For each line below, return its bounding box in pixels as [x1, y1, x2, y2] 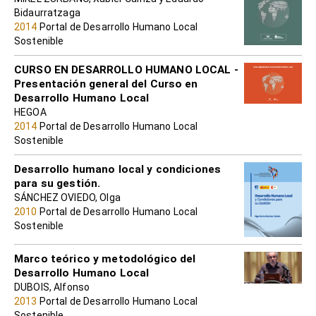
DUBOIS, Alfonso [14, 281, 90, 293]
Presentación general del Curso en [14, 78, 198, 91]
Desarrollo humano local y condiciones [14, 163, 221, 176]
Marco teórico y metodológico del [14, 252, 196, 265]
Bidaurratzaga [14, 7, 80, 19]
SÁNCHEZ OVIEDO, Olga [14, 192, 121, 204]
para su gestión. [14, 177, 101, 190]
